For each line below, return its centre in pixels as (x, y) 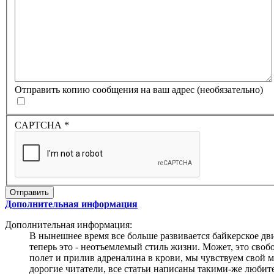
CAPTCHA (38, 125)
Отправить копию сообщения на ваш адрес (105, 90)
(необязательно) (230, 90)
